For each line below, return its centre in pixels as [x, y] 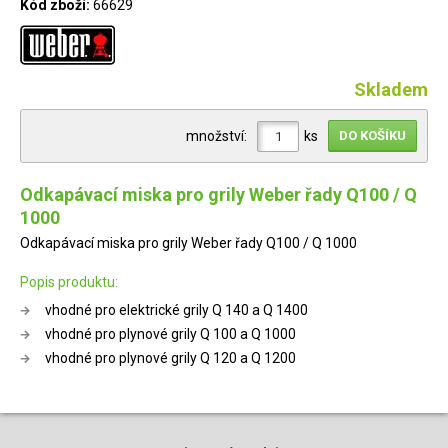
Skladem [391, 89]
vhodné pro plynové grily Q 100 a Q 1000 [170, 334]
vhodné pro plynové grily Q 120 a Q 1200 [170, 358]
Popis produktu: [69, 282]
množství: [216, 135]
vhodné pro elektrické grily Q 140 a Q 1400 [176, 310]
